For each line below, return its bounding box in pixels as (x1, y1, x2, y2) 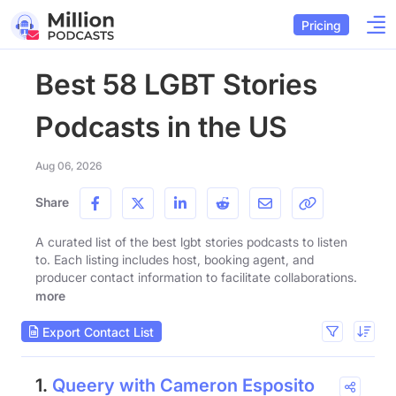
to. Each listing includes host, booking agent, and (35, 252, 314, 267)
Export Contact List (39, 324, 154, 339)
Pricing (301, 17, 341, 33)
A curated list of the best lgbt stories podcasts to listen (35, 234, 347, 249)
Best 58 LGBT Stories (35, 67, 317, 102)
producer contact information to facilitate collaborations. (35, 270, 357, 285)
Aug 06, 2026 (35, 159, 102, 172)
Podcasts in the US (35, 110, 287, 144)
